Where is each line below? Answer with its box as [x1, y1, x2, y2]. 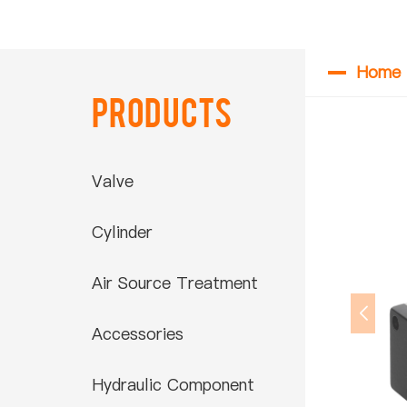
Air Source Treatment [91, 271, 258, 294]
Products [91, 88, 232, 132]
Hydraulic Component [91, 372, 254, 396]
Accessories [91, 322, 184, 345]
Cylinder [91, 220, 153, 243]
